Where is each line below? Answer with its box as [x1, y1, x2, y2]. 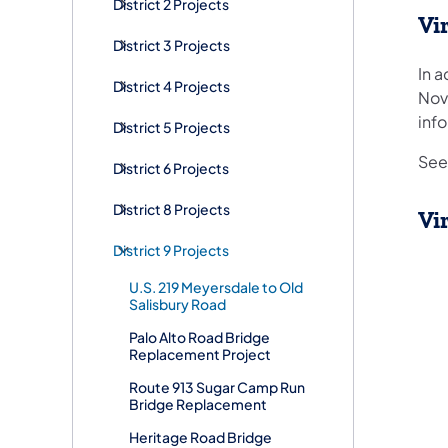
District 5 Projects [113, 117, 230, 136]
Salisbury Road [129, 294, 226, 313]
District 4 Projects [113, 76, 230, 95]
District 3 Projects [113, 35, 230, 54]
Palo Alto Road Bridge [129, 327, 270, 346]
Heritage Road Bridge [129, 427, 272, 446]
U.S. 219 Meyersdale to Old [129, 277, 303, 296]
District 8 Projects [113, 199, 230, 218]
